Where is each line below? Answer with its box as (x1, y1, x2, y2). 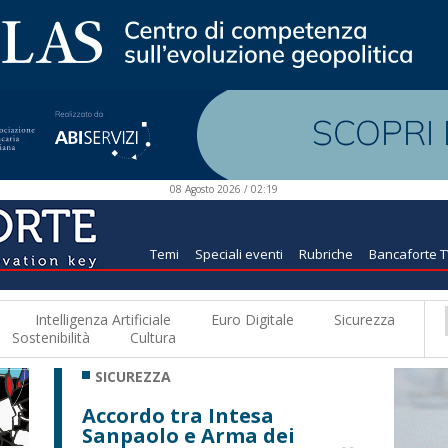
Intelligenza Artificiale (35, 310, 171, 329)
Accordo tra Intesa (82, 402, 274, 429)
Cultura (130, 328, 176, 347)
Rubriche (299, 245, 353, 263)
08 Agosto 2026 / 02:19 (170, 182, 278, 196)
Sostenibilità (12, 328, 90, 347)
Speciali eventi (195, 245, 283, 263)
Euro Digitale (211, 310, 294, 329)
